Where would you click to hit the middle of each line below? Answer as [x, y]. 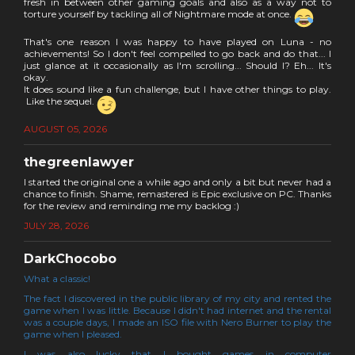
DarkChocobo [70, 258]
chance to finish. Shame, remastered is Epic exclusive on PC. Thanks [177, 193]
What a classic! [57, 278]
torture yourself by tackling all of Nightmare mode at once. [159, 13]
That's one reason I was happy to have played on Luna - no [177, 41]
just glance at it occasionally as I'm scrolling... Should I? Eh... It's [177, 65]
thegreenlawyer [79, 162]
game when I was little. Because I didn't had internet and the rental [177, 310]
